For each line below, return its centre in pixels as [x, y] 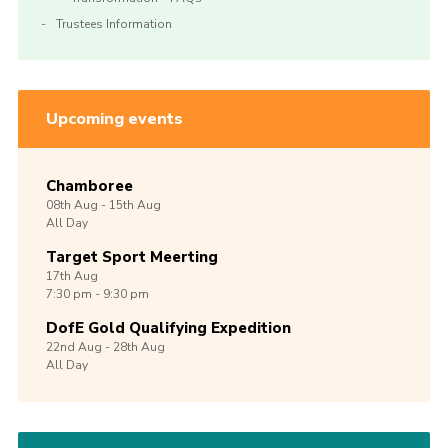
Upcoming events [114, 119]
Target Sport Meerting [131, 257]
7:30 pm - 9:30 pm [97, 294]
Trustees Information [113, 24]
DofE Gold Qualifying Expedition [168, 328]
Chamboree [89, 186]
